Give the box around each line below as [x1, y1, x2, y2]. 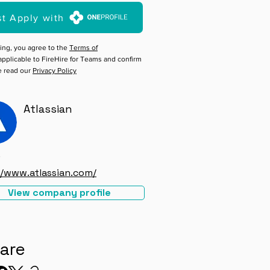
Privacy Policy [33, 66, 77, 75]
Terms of [69, 43, 98, 52]
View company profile [7, 186, 111, 199]
